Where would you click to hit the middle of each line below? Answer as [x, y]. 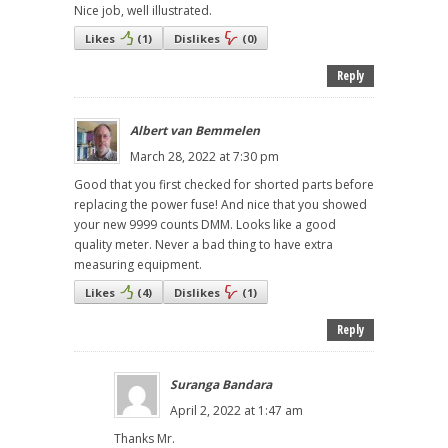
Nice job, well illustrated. [143, 11]
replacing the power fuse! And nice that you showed [220, 205]
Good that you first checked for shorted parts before [224, 185]
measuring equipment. [138, 265]
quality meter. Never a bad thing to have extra [203, 245]
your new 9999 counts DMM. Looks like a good [205, 225]
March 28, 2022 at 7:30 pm [204, 157]
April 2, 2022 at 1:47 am [236, 411]
